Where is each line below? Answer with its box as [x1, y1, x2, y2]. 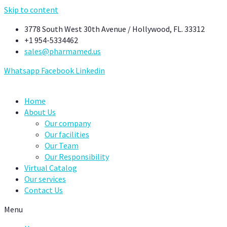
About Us [24, 107, 56, 117]
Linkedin [75, 65, 105, 75]
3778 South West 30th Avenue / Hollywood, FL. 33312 [24, 24, 205, 34]
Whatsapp [4, 65, 40, 75]
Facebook [41, 65, 74, 75]
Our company [45, 118, 91, 128]
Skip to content [4, 5, 58, 15]
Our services [24, 174, 66, 184]
